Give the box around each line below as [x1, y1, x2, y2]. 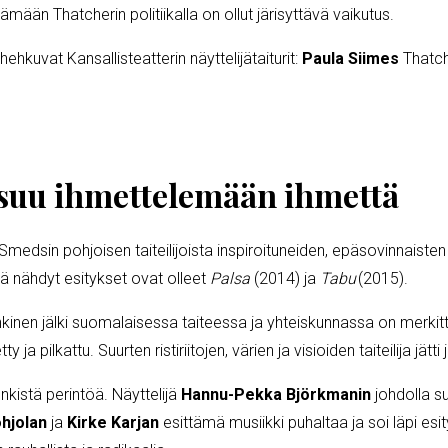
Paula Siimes [302, 48, 403, 68]
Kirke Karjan [63, 412, 159, 432]
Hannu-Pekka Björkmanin [181, 384, 371, 404]
